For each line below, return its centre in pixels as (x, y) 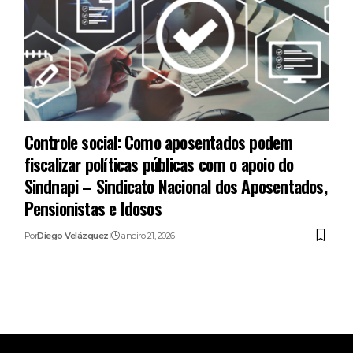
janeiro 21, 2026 (147, 235)
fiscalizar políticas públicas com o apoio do (159, 163)
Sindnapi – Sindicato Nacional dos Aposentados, (175, 186)
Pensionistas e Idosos (93, 208)
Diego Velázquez (73, 235)
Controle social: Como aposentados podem (158, 141)
